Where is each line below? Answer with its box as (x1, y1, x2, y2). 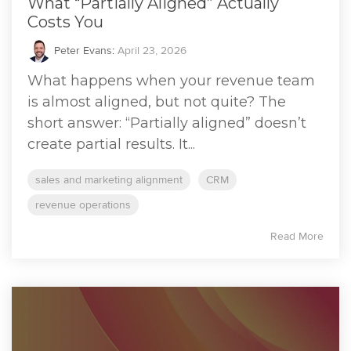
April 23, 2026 (118, 43, 186, 57)
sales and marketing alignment (35, 172, 183, 186)
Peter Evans (51, 43, 112, 57)
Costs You (27, 12, 103, 31)
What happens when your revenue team (27, 71, 315, 89)
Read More (270, 229, 324, 243)
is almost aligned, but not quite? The (27, 92, 286, 110)
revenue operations (35, 197, 131, 212)
